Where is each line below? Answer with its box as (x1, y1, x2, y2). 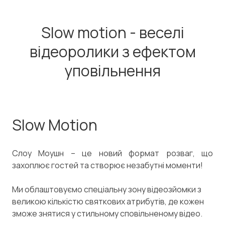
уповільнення (64, 60, 161, 81)
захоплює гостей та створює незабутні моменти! (12, 159, 203, 171)
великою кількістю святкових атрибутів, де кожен (12, 195, 204, 207)
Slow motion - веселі (41, 22, 184, 43)
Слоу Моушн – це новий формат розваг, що (12, 147, 213, 159)
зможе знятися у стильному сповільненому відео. (12, 207, 202, 219)
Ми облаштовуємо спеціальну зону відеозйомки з (12, 183, 201, 195)
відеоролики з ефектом (29, 41, 196, 62)
